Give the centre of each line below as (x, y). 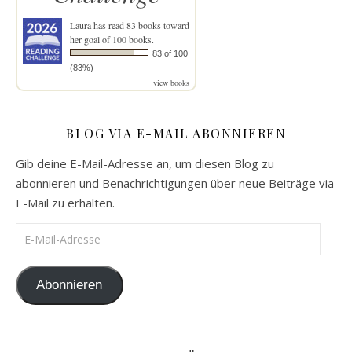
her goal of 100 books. (112, 39)
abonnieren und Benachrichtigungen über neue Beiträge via (175, 183)
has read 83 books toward (140, 25)
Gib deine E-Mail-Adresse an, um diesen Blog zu (145, 163)
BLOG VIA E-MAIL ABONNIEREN (176, 133)
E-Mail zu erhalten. (65, 202)
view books (171, 82)
